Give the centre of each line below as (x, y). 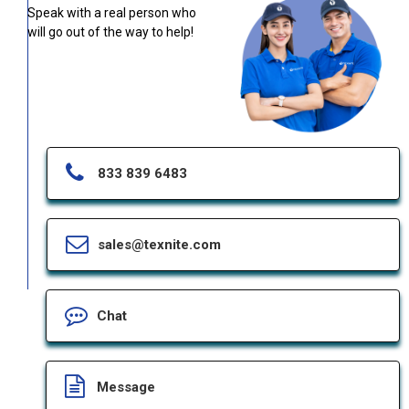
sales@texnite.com (159, 244)
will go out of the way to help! (110, 32)
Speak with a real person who (112, 13)
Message (126, 387)
